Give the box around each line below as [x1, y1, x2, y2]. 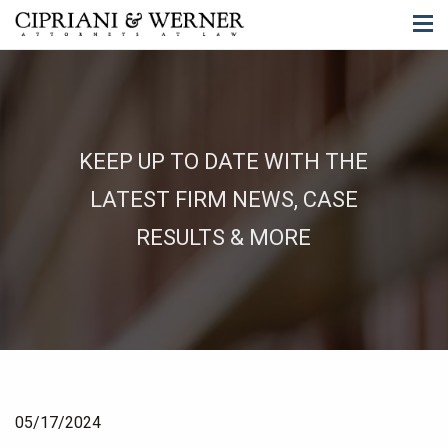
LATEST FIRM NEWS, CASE [89, 187, 358, 212]
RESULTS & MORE [136, 225, 312, 250]
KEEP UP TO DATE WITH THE [79, 149, 369, 174]
